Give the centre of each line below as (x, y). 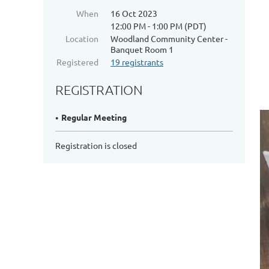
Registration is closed (96, 146)
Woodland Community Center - (169, 38)
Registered (77, 62)
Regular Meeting (94, 117)
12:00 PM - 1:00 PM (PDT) (159, 26)
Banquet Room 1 (142, 49)
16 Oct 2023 (134, 13)
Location (82, 38)
